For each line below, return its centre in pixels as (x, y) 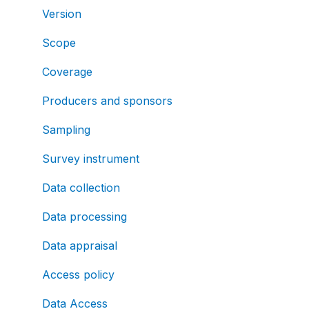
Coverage (67, 72)
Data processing (84, 217)
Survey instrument (91, 159)
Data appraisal (80, 246)
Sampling (66, 130)
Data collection (81, 188)
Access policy (78, 275)
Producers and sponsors (107, 101)
